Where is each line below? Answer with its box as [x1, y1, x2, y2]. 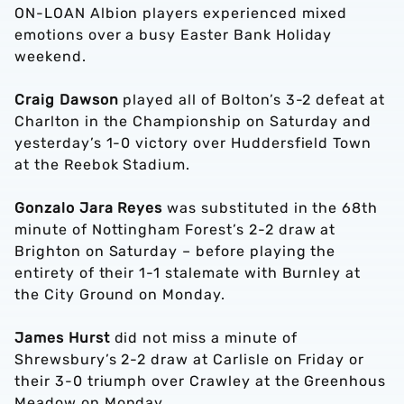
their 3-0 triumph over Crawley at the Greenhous [14, 372, 387, 390]
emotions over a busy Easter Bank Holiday [14, 26, 333, 43]
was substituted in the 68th [162, 199, 379, 216]
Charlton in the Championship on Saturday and [14, 113, 372, 130]
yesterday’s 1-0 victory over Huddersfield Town [14, 134, 372, 151]
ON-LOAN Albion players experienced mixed [14, 5, 348, 22]
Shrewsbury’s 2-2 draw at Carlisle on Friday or [14, 351, 365, 368]
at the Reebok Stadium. [14, 156, 191, 173]
